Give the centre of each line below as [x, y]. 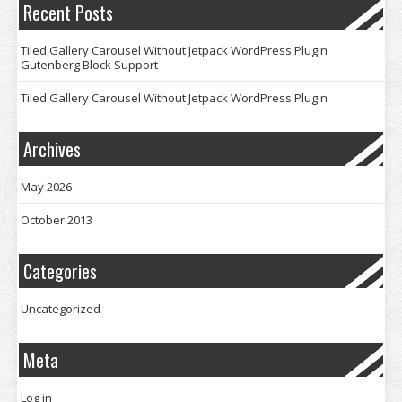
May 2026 [46, 187]
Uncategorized [61, 309]
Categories [60, 271]
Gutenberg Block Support [89, 65]
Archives [52, 149]
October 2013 [57, 220]
